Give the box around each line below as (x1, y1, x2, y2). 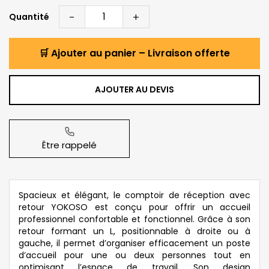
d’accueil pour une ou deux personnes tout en (19, 249, 250, 261)
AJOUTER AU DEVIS (95, 83, 174, 96)
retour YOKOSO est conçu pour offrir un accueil (19, 201, 250, 213)
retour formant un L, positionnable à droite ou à (19, 225, 250, 237)
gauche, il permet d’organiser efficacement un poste (19, 237, 250, 249)
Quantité (9, 10, 49, 23)
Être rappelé (42, 138, 97, 151)
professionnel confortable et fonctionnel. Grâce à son (19, 213, 250, 225)
